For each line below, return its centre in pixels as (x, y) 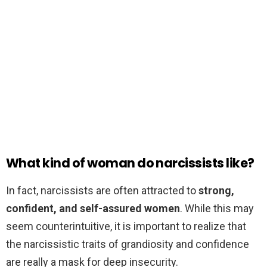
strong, (216, 191)
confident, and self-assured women (93, 209)
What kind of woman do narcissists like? (130, 163)
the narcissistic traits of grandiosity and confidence (128, 244)
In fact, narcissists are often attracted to (102, 191)
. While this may (217, 209)
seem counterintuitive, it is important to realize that (126, 226)
